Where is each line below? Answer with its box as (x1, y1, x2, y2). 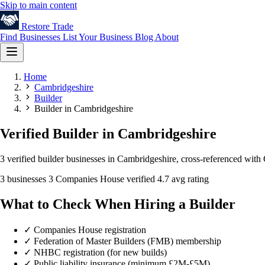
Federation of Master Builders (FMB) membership (34, 235, 221, 246)
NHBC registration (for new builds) (34, 247, 167, 257)
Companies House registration (34, 224, 146, 235)
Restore (21, 21, 50, 31)
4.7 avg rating (157, 173, 209, 184)
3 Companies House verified (49, 173, 157, 184)
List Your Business (63, 32, 135, 42)
